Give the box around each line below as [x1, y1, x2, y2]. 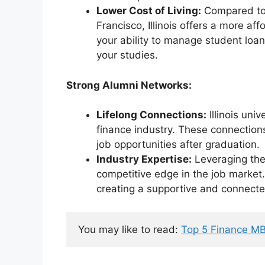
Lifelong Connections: [96, 109, 206, 121]
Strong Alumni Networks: [66, 79, 192, 91]
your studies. [96, 49, 158, 62]
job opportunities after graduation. [96, 138, 260, 151]
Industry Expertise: [96, 153, 192, 166]
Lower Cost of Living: [96, 5, 201, 17]
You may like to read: [78, 223, 181, 235]
